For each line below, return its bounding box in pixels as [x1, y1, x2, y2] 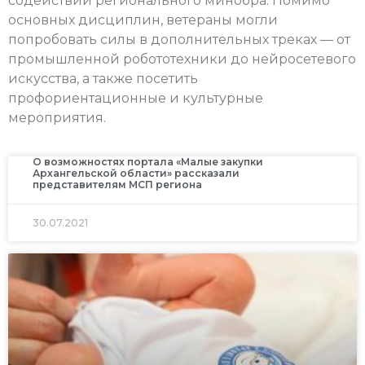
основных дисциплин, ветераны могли [8, 12, 278, 29]
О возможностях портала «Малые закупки [33, 155, 263, 168]
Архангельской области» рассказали [33, 166, 240, 179]
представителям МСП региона [33, 178, 202, 191]
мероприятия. [8, 110, 106, 126]
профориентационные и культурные [8, 90, 263, 107]
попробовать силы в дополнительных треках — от [8, 32, 350, 48]
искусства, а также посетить [8, 71, 198, 87]
